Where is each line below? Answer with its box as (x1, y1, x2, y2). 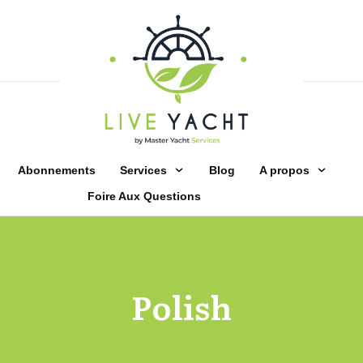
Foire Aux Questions (87, 189, 201, 203)
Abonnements (18, 163, 96, 177)
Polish (131, 281, 232, 330)
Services (120, 163, 168, 177)
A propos (259, 163, 310, 177)
